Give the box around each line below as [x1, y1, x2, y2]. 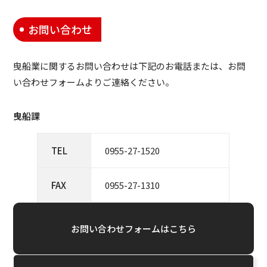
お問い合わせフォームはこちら [71, 222, 196, 235]
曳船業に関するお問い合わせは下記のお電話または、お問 [13, 59, 246, 72]
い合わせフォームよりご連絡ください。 [13, 75, 175, 88]
